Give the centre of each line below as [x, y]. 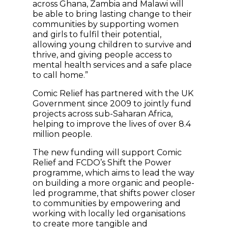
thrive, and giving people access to [102, 55]
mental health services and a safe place [112, 65]
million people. [62, 134]
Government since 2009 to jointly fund [112, 104]
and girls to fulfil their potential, [97, 35]
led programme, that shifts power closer [114, 193]
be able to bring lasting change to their [112, 14]
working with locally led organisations [109, 214]
